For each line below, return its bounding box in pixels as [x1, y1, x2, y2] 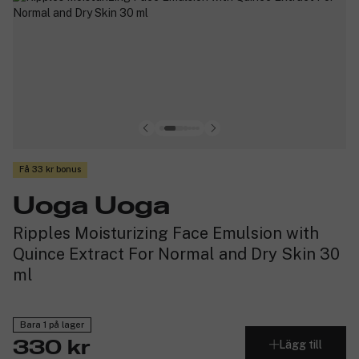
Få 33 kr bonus [19, 164, 81, 175]
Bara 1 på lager [20, 320, 84, 330]
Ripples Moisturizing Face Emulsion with [13, 223, 319, 243]
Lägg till [279, 337, 322, 351]
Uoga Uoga [13, 193, 170, 220]
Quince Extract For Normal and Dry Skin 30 [13, 244, 340, 264]
